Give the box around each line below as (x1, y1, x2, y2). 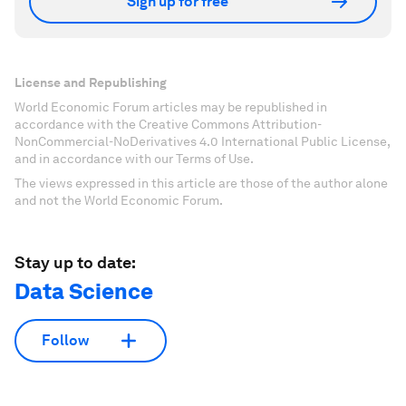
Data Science (14, 277, 153, 304)
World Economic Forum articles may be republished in (14, 99, 327, 114)
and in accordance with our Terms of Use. (14, 150, 254, 166)
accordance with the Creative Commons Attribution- (14, 116, 322, 131)
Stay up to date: (14, 252, 136, 272)
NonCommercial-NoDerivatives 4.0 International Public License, (14, 133, 390, 149)
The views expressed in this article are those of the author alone (14, 175, 388, 190)
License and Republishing (14, 74, 167, 90)
